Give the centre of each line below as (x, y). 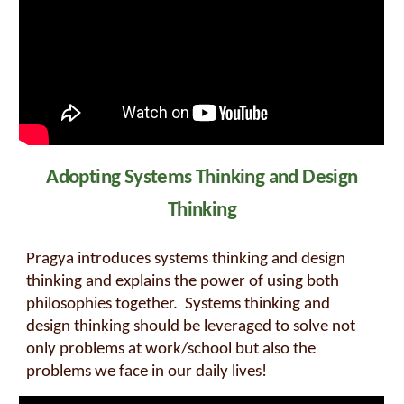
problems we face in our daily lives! (147, 372)
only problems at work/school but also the (171, 349)
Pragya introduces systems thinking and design (186, 259)
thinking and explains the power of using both (183, 281)
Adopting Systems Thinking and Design (202, 178)
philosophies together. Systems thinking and (179, 304)
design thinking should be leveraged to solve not (191, 326)
